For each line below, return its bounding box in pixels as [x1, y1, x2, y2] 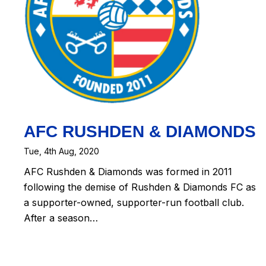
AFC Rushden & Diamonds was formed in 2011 [24, 166, 232, 178]
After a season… [24, 212, 98, 224]
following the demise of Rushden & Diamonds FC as [24, 181, 256, 194]
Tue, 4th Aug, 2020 [24, 145, 99, 156]
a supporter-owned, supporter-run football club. [24, 197, 244, 209]
